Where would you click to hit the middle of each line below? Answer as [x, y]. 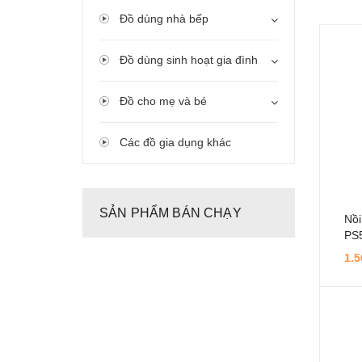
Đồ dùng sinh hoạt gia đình [189, 60]
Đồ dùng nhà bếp [164, 19]
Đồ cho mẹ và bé [163, 101]
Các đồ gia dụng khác [175, 142]
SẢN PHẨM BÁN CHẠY [170, 213]
